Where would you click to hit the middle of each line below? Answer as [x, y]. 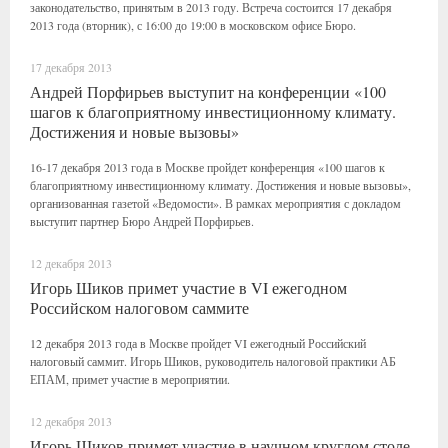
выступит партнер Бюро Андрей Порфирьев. [142, 221]
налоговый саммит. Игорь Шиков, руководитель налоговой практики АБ [213, 361]
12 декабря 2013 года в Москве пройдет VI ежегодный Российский [198, 343]
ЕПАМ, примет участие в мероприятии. [130, 379]
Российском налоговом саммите [139, 307]
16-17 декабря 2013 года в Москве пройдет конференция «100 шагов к [207, 167]
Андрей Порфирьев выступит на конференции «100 [208, 91]
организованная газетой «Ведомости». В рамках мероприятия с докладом [215, 203]
